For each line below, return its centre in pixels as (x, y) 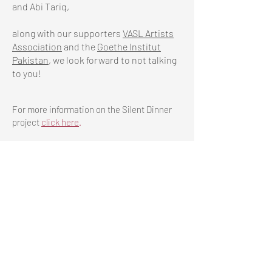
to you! (27, 73)
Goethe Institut (129, 46)
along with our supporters (67, 33)
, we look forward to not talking (113, 60)
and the (80, 46)
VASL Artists (148, 33)
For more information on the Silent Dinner (92, 109)
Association (37, 46)
